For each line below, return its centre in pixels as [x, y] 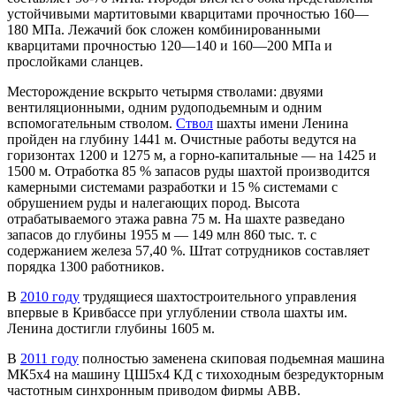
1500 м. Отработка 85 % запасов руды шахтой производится [188, 171]
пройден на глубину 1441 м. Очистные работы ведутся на [182, 139]
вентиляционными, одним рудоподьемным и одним [164, 107]
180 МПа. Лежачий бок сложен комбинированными [164, 29]
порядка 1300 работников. [86, 266]
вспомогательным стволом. [91, 123]
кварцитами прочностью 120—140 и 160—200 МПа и [170, 45]
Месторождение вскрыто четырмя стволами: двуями [165, 91]
